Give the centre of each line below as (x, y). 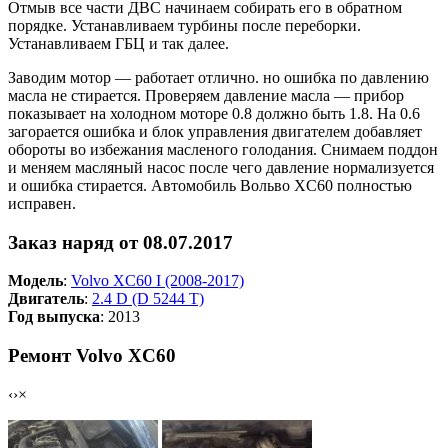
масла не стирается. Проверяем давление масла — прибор (206, 95)
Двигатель (46, 299)
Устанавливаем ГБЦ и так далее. (118, 43)
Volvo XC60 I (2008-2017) (157, 281)
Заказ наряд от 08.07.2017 (120, 242)
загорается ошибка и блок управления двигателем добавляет (215, 131)
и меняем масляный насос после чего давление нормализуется (221, 167)
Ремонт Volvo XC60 (92, 356)
